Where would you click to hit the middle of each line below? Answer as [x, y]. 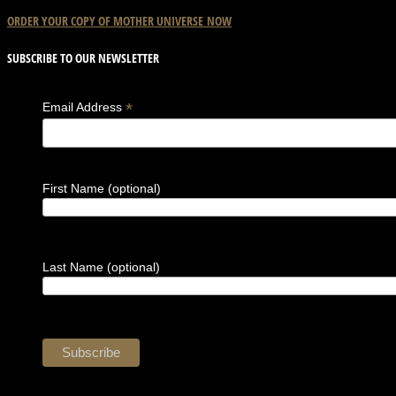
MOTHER [132, 20]
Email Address [84, 107]
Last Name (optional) [101, 267]
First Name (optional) [101, 189]
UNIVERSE [180, 20]
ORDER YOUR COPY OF [59, 20]
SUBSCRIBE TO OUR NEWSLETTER [83, 58]
